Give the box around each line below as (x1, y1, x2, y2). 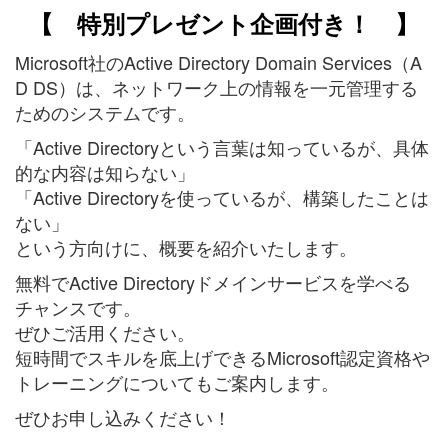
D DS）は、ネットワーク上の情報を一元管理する (15, 74, 418, 101)
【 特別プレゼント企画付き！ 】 (29, 6, 419, 41)
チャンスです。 (15, 294, 141, 321)
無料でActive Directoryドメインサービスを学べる (15, 269, 411, 296)
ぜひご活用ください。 (15, 319, 195, 346)
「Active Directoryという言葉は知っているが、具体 (15, 134, 429, 161)
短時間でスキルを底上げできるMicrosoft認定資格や (15, 344, 430, 371)
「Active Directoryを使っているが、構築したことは (15, 184, 429, 211)
